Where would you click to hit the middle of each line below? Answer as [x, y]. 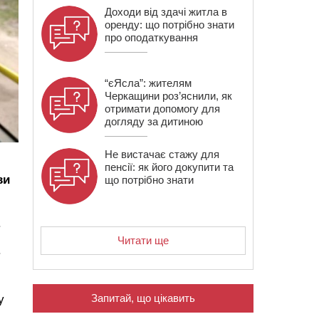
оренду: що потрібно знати [169, 25]
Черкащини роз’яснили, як [168, 96]
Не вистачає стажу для [162, 154]
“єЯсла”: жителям [148, 83]
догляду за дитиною [154, 121]
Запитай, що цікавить [143, 298]
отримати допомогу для [162, 109]
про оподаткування [151, 37]
